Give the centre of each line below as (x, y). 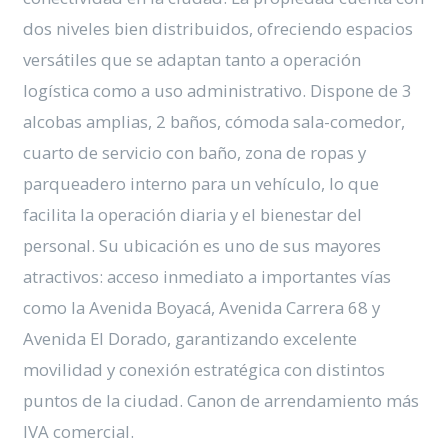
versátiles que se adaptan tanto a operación (192, 59)
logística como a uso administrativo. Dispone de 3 (218, 90)
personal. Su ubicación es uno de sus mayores (202, 245)
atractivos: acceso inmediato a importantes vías (207, 276)
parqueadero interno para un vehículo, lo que (201, 183)
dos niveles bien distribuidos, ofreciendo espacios (218, 28)
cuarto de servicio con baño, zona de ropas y (195, 152)
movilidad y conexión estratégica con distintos (204, 369)
